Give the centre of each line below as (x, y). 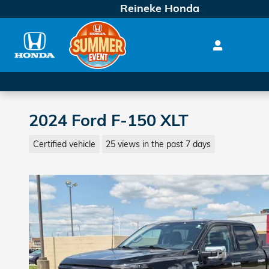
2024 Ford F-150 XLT (109, 120)
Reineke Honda (160, 8)
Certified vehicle (64, 144)
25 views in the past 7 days (159, 144)
